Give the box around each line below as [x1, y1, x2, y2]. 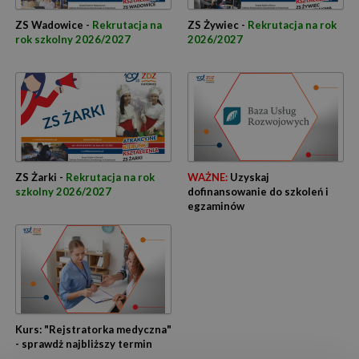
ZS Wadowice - [14, 18, 92, 31]
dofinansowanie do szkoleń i [187, 185, 329, 198]
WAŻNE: [187, 171, 228, 184]
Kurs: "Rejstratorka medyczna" [14, 323, 171, 336]
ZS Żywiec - [187, 18, 248, 31]
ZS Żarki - [14, 171, 66, 184]
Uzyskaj [227, 171, 269, 184]
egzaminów [187, 200, 244, 212]
